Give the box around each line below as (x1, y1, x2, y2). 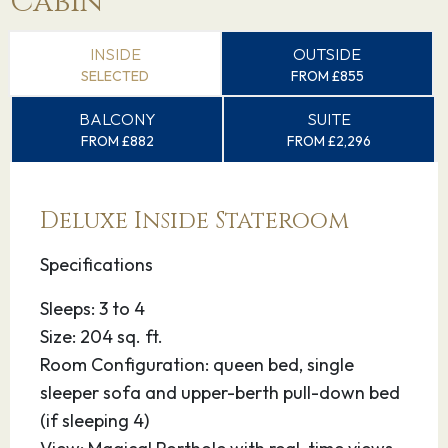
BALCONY (78, 109, 156, 129)
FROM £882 (80, 132, 154, 150)
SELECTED (81, 67, 149, 85)
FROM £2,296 (287, 132, 371, 150)
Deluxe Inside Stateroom (40, 205, 349, 237)
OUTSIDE (293, 44, 361, 64)
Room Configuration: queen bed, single (40, 353, 354, 376)
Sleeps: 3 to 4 (40, 297, 145, 320)
